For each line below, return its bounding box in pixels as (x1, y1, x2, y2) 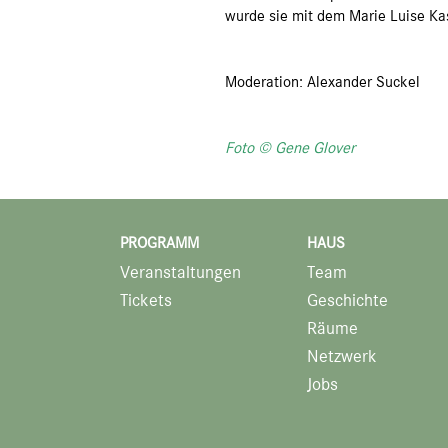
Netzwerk (307, 345, 377, 368)
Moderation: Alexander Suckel (225, 71, 421, 92)
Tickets (120, 288, 172, 311)
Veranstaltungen (120, 260, 241, 283)
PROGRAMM (120, 232, 199, 253)
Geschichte (307, 288, 388, 311)
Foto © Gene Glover (225, 137, 356, 158)
